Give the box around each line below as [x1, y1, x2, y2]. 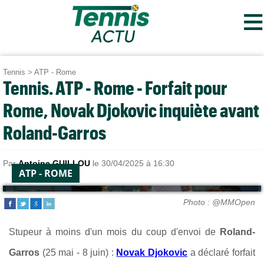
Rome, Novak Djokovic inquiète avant [3, 99, 259, 121]
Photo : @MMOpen [183, 197, 255, 207]
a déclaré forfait [190, 247, 256, 258]
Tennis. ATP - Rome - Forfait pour [3, 77, 227, 98]
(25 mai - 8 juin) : [42, 247, 114, 258]
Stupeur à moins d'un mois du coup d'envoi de [9, 226, 220, 237]
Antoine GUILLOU [18, 159, 90, 169]
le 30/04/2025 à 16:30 [90, 159, 174, 169]
